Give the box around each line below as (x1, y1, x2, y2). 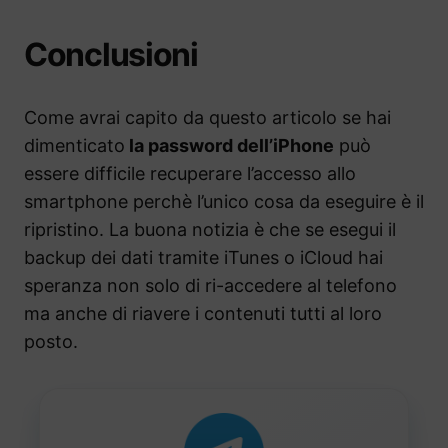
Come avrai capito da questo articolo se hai (24, 107, 391, 129)
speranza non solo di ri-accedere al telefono (24, 275, 397, 297)
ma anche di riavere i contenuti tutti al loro (24, 303, 382, 325)
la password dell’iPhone (125, 135, 334, 157)
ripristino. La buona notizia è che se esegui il (24, 219, 396, 241)
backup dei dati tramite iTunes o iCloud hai (24, 247, 383, 269)
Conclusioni (24, 35, 198, 75)
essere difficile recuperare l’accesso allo (24, 163, 356, 185)
